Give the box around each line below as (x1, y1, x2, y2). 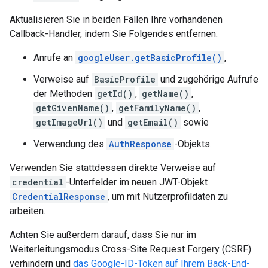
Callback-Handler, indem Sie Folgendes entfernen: (10, 28, 218, 39)
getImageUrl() (36, 117, 103, 128)
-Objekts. (174, 138, 212, 150)
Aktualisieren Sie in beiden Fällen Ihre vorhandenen (10, 14, 223, 25)
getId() (97, 88, 133, 99)
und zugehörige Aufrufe (158, 74, 258, 85)
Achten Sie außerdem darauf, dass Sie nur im (10, 229, 196, 240)
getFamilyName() (118, 102, 196, 114)
